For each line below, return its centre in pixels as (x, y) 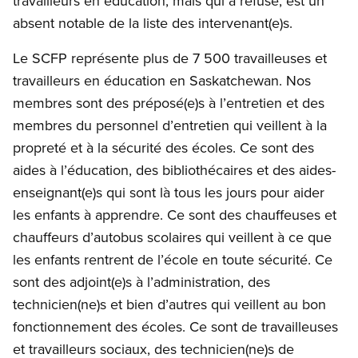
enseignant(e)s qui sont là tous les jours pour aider (169, 193)
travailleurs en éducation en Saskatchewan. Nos (162, 81)
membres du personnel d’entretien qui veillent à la (170, 125)
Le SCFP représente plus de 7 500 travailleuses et (170, 58)
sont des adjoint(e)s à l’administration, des (141, 282)
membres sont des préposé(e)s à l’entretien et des (169, 103)
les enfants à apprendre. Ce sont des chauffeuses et (175, 215)
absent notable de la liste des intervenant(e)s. (153, 23)
